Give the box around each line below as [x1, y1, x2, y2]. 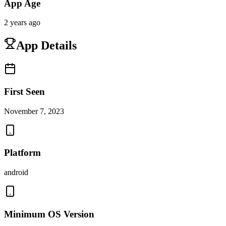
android [4, 167, 28, 177]
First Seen [4, 86, 45, 97]
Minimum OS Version [4, 208, 94, 219]
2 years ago [4, 18, 40, 27]
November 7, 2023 [4, 106, 64, 116]
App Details [16, 39, 77, 52]
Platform [4, 147, 41, 158]
